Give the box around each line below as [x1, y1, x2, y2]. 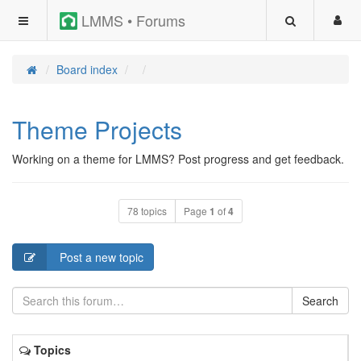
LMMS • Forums [77, 10, 185, 31]
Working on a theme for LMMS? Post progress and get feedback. [12, 151, 344, 167]
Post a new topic [56, 249, 143, 265]
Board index [56, 61, 118, 77]
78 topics [127, 204, 167, 218]
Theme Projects [12, 112, 182, 147]
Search [302, 293, 338, 309]
